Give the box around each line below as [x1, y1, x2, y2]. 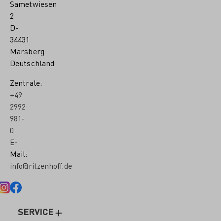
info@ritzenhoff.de [10, 160, 72, 171]
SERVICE [18, 206, 53, 217]
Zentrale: [10, 77, 42, 88]
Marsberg [10, 46, 44, 56]
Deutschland [10, 58, 55, 68]
